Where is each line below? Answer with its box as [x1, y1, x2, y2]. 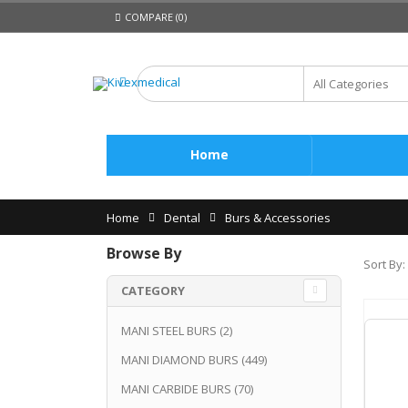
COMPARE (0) [125, 10, 188, 24]
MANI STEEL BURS [121, 321, 217, 339]
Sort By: [363, 256, 405, 273]
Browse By [107, 242, 181, 263]
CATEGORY [121, 281, 185, 299]
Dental [163, 209, 200, 226]
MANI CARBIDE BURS [121, 380, 231, 397]
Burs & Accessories [224, 209, 331, 226]
